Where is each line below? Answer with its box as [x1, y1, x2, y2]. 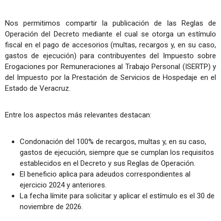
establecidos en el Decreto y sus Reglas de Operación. [20, 158, 195, 168]
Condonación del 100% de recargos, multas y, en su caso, [20, 137, 206, 146]
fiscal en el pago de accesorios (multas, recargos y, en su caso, [5, 40, 216, 49]
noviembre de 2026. [20, 202, 83, 211]
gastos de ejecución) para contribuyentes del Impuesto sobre [5, 51, 216, 60]
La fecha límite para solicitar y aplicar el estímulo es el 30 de [20, 191, 215, 200]
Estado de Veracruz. [5, 83, 71, 93]
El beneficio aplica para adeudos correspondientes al [20, 169, 190, 179]
